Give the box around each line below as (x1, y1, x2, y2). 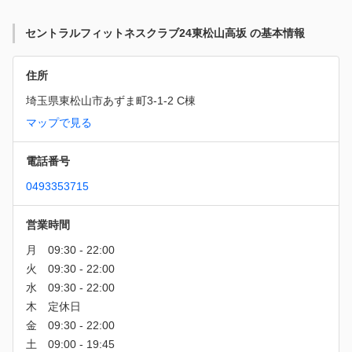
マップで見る (26, 115, 92, 129)
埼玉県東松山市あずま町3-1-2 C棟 (26, 93, 196, 107)
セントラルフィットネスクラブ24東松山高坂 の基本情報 (25, 26, 305, 39)
